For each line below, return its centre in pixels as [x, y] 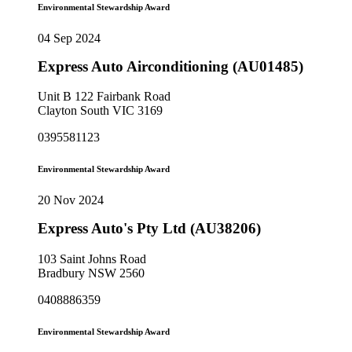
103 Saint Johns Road [92, 259]
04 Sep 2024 [69, 38]
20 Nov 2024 [71, 200]
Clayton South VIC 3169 [100, 111]
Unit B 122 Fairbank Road [104, 97]
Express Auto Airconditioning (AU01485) [170, 66]
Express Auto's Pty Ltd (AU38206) [149, 229]
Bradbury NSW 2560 [91, 273]
